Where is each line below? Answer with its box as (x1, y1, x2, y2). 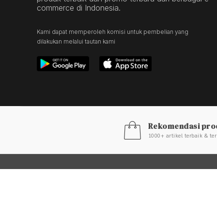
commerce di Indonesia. (37, 3, 121, 13)
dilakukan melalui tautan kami (37, 38, 115, 46)
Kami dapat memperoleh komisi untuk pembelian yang (37, 28, 188, 36)
